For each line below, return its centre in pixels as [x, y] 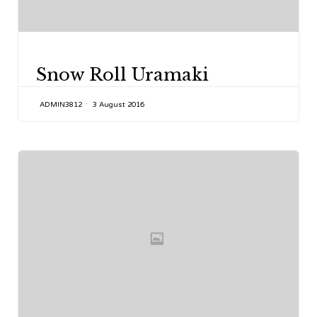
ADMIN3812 [61, 104]
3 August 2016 [119, 104]
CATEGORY [59, 58]
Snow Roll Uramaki [122, 74]
